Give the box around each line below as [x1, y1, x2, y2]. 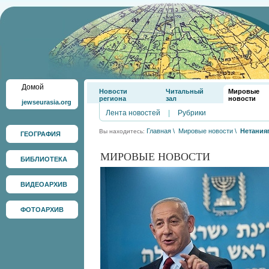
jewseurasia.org [22, 98, 71, 106]
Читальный [166, 88, 204, 95]
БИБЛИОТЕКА [20, 156, 67, 163]
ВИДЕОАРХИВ [20, 181, 67, 188]
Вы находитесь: [99, 128, 147, 134]
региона [99, 95, 126, 102]
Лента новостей [106, 109, 160, 117]
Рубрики [178, 109, 206, 117]
